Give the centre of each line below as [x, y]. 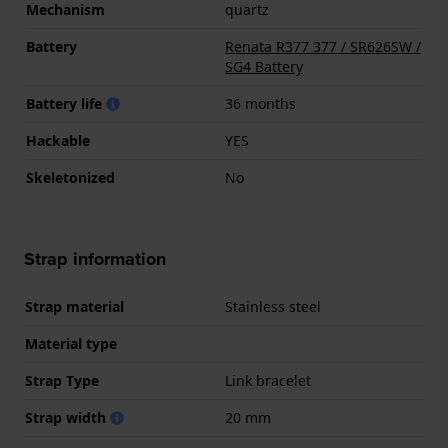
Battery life [66, 104]
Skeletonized [70, 178]
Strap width [67, 418]
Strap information [95, 259]
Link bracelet [268, 381]
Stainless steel [273, 307]
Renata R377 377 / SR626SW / [323, 47]
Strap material [74, 307]
